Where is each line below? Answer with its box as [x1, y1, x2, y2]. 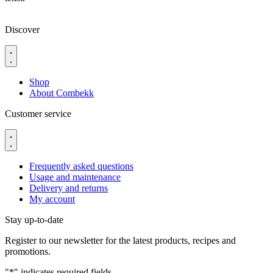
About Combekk [29, 88, 94, 99]
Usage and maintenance [29, 172, 121, 183]
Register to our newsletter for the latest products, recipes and [5, 235, 236, 246]
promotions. [5, 246, 51, 257]
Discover [5, 24, 40, 35]
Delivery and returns [29, 183, 108, 194]
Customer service [5, 108, 71, 119]
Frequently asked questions [29, 161, 133, 172]
